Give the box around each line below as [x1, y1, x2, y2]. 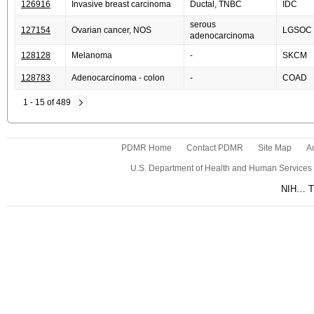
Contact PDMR [186, 143, 243, 153]
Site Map [257, 143, 292, 153]
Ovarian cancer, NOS [71, 25, 151, 35]
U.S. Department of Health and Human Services [130, 163, 312, 173]
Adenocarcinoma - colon [71, 73, 165, 83]
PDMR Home [121, 143, 172, 153]
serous [190, 20, 216, 29]
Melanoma [71, 50, 112, 60]
